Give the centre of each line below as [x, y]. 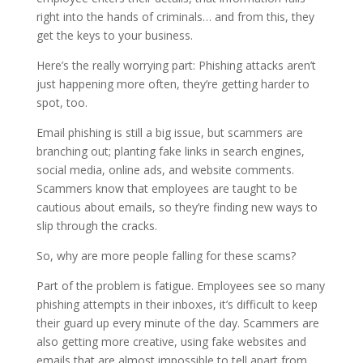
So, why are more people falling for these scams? [166, 255]
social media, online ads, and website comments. [165, 169]
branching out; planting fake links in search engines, [170, 151]
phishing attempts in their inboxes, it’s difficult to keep [177, 304]
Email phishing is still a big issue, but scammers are [169, 132]
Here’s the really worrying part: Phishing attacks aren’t [176, 65]
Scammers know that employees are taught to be [167, 188]
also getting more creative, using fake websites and [171, 341]
